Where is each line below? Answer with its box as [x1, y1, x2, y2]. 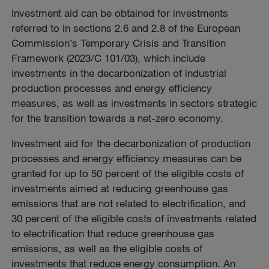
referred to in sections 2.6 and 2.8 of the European [11, 22, 241, 35]
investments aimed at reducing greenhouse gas [11, 182, 229, 195]
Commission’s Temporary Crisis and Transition [11, 37, 226, 50]
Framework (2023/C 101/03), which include [11, 52, 206, 65]
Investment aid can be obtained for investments [11, 7, 229, 20]
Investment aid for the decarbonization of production [11, 137, 251, 150]
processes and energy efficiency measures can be [11, 152, 242, 165]
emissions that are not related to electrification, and [11, 197, 246, 210]
